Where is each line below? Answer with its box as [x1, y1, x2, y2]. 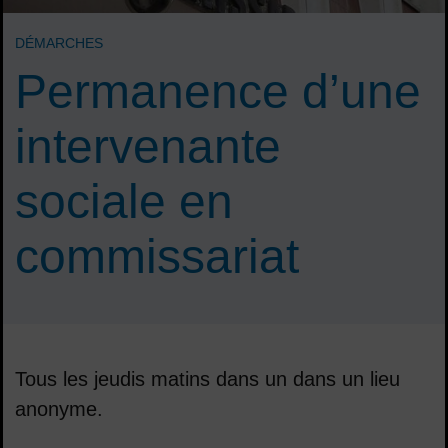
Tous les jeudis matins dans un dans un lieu [15, 367, 400, 390]
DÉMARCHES [15, 34, 103, 51]
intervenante [15, 119, 281, 173]
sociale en [15, 174, 233, 228]
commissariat [15, 229, 299, 283]
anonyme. [15, 397, 103, 420]
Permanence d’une [15, 64, 421, 118]
